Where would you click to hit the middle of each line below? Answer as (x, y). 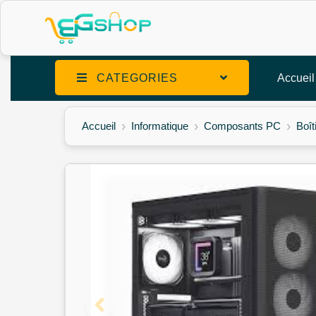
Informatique (160, 126)
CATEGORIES (135, 78)
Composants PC (243, 126)
